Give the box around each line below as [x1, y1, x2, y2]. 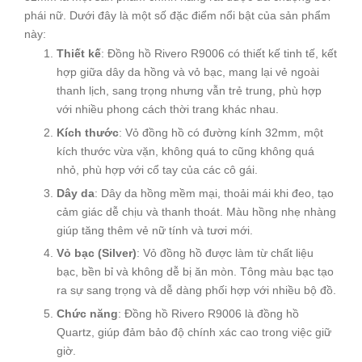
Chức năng [57, 306, 118, 320]
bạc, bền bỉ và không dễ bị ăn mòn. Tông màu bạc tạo [57, 265, 334, 279]
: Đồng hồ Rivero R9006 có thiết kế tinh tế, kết [101, 47, 337, 61]
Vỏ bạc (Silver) [57, 246, 137, 260]
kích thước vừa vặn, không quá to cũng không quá [57, 144, 314, 158]
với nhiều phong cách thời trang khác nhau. [57, 103, 279, 116]
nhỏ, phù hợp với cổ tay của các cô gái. [57, 162, 258, 176]
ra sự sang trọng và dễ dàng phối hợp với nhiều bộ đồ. [57, 284, 336, 297]
